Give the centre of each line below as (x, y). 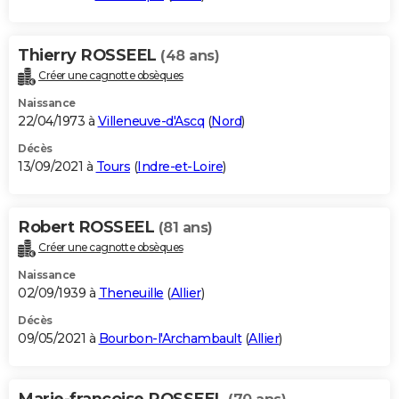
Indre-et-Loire (180, 166)
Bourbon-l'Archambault (170, 338)
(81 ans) (185, 227)
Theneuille (131, 293)
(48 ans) (190, 55)
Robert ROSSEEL (88, 227)
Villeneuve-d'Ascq (151, 121)
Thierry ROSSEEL (89, 55)
